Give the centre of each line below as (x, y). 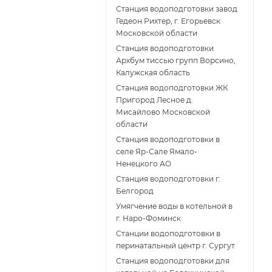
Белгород (135, 191)
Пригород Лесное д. (155, 100)
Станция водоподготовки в (168, 140)
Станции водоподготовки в (168, 234)
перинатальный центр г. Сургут (175, 246)
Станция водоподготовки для (173, 261)
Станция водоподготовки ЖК (172, 88)
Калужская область (153, 73)
